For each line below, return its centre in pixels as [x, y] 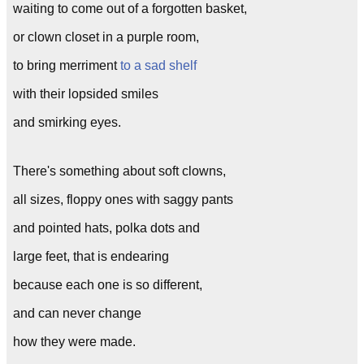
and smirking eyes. [67, 122]
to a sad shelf [158, 65]
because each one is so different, [108, 285]
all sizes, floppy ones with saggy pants [123, 199]
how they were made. [74, 342]
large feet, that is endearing [91, 256]
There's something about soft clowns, [119, 171]
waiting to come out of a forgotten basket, [130, 9]
